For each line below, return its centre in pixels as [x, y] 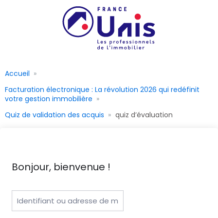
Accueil [17, 73]
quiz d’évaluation [144, 115]
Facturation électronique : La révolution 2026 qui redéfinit [102, 89]
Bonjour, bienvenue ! [61, 167]
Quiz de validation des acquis [54, 115]
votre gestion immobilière [49, 99]
